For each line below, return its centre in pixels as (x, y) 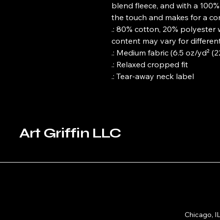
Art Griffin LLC (70, 133)
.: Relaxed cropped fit (150, 64)
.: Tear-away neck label (153, 76)
